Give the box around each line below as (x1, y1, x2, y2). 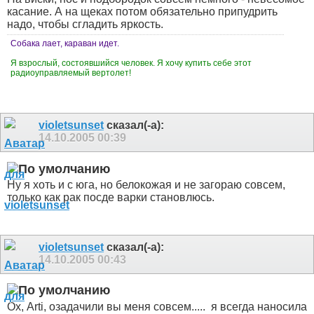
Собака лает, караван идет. (11, 39, 119, 49)
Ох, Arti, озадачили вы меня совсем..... (7, 300, 208, 313)
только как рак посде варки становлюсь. (7, 191, 214, 204)
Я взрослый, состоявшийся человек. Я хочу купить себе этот (11, 58, 252, 69)
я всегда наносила (208, 300, 307, 313)
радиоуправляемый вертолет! (11, 68, 133, 78)
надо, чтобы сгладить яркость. (7, 18, 163, 31)
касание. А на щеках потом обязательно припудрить (7, 6, 278, 18)
